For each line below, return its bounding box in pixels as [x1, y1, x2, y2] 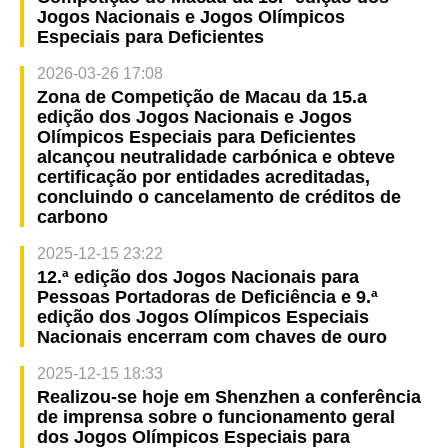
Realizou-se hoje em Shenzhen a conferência [36, 386, 421, 407]
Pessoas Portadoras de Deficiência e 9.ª [36, 286, 378, 307]
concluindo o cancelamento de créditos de [36, 186, 401, 207]
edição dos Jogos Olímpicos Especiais [36, 306, 369, 327]
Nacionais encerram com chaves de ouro [36, 326, 387, 347]
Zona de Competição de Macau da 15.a [36, 86, 367, 107]
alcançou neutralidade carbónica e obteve [36, 146, 395, 167]
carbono [36, 206, 108, 227]
